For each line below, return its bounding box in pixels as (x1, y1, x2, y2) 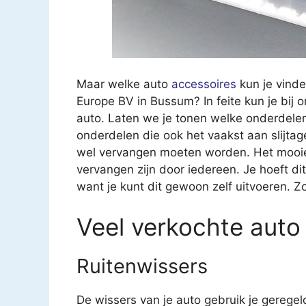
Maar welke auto (76, 76, 171, 91)
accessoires (171, 76, 236, 91)
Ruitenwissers (76, 254, 208, 279)
